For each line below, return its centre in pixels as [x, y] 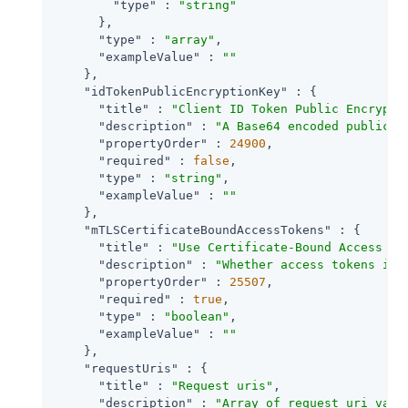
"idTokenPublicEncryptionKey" [186, 91]
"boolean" [197, 316]
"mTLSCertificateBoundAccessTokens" [208, 229]
